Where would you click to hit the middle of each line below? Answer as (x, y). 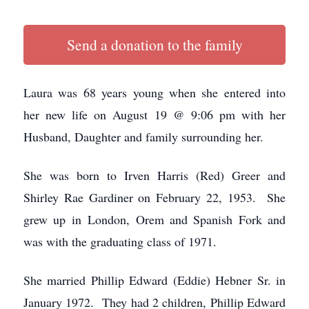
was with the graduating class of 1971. (120, 241)
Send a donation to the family (154, 44)
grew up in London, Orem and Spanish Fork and (154, 219)
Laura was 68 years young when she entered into (154, 92)
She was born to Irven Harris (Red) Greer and (154, 175)
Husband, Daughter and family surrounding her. (143, 136)
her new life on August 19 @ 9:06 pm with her (154, 114)
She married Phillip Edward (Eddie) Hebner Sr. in (154, 280)
